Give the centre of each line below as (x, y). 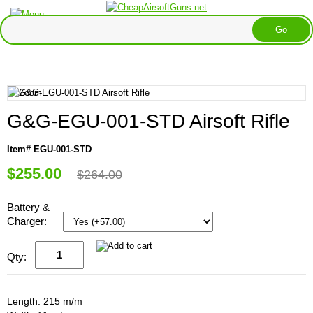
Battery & (28, 207)
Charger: (28, 221)
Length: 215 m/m (45, 301)
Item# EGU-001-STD (49, 149)
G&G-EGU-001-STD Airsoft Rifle (148, 121)
